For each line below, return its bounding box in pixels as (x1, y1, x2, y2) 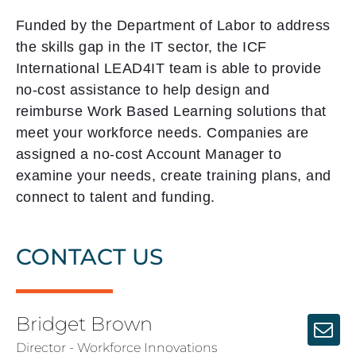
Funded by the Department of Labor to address (15, 17, 331, 33)
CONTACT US (15, 242, 163, 270)
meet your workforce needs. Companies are (15, 124, 309, 141)
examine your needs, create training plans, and (15, 167, 331, 184)
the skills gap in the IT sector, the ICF (15, 38, 267, 55)
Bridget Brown (15, 311, 153, 335)
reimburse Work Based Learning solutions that (15, 103, 327, 119)
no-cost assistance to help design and (15, 81, 270, 98)
